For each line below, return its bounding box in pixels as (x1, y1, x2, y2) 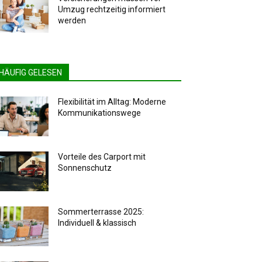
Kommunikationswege (58, 108, 142, 118)
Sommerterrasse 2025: (58, 207, 144, 217)
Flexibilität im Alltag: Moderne (58, 97, 167, 107)
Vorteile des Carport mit (58, 152, 146, 162)
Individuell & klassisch (58, 218, 137, 228)
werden (58, 16, 87, 26)
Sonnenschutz (58, 163, 112, 173)
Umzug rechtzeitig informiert (58, 5, 166, 15)
